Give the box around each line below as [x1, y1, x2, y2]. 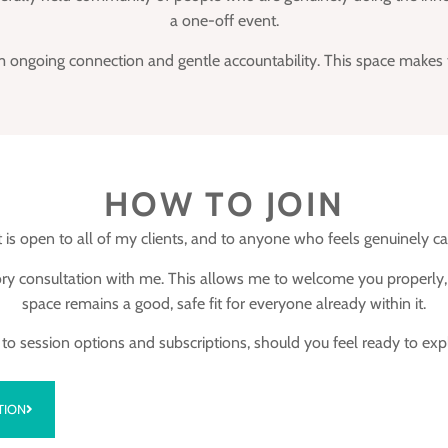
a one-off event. [169, 11, 279, 31]
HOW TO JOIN [103, 184, 345, 225]
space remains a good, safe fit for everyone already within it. [22, 293, 426, 313]
